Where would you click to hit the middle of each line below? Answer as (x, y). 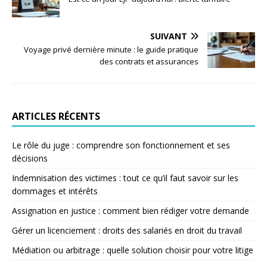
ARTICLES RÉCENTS (56, 117)
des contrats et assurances (149, 62)
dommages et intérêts (55, 191)
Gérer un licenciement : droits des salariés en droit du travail (127, 231)
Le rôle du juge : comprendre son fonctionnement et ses (121, 145)
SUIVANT (169, 36)
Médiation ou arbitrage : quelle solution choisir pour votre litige (133, 250)
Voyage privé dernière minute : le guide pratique (111, 50)
